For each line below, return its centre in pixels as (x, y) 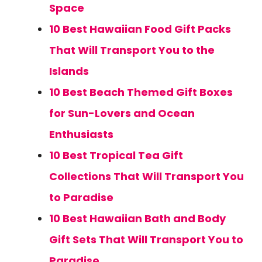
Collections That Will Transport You (146, 176)
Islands (69, 71)
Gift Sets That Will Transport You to (146, 239)
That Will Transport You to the (132, 50)
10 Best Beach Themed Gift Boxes (141, 92)
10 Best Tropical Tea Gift (116, 155)
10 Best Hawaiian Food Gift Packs (140, 29)
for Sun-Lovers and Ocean (122, 113)
